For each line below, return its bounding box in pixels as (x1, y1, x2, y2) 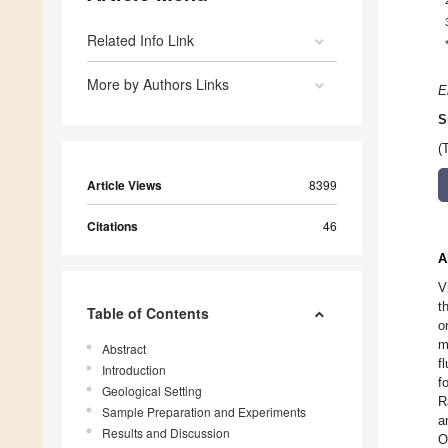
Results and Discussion (102, 424, 230, 442)
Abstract (102, 340, 146, 358)
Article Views (87, 176, 162, 195)
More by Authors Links (87, 74, 229, 95)
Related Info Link (87, 30, 194, 51)
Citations (87, 217, 138, 236)
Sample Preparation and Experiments (102, 403, 306, 421)
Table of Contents (87, 303, 209, 324)
